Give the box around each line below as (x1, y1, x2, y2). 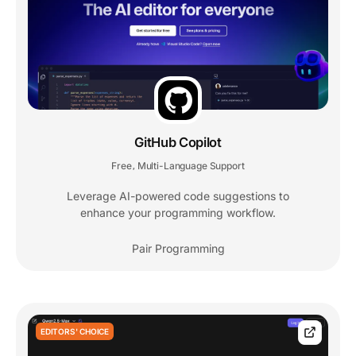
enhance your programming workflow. (80, 206, 276, 220)
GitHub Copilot (134, 134, 222, 151)
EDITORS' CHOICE (41, 327, 109, 337)
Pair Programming (131, 242, 225, 256)
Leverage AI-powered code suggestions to (67, 189, 289, 203)
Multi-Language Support (137, 160, 245, 172)
